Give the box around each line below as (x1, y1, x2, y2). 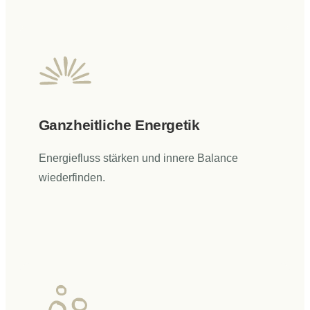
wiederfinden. (38, 170, 105, 183)
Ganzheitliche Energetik (38, 116, 200, 133)
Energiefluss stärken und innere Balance (38, 151, 238, 164)
